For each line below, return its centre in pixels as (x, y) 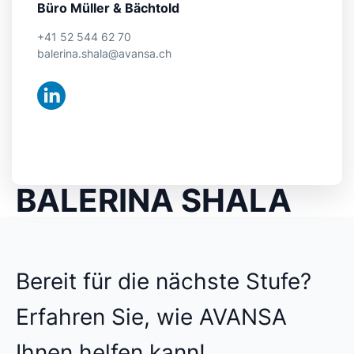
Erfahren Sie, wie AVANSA (151, 317)
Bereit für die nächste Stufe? (164, 281)
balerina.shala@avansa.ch (104, 54)
